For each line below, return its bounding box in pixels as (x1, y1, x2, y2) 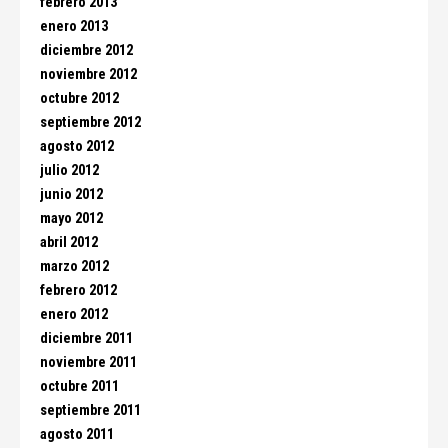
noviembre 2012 (40, 66, 137, 83)
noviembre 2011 (40, 354, 137, 371)
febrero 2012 (40, 282, 117, 299)
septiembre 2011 (40, 402, 141, 419)
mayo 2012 (40, 210, 103, 227)
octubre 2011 (40, 378, 119, 395)
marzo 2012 (40, 258, 109, 275)
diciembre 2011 (40, 330, 133, 347)
